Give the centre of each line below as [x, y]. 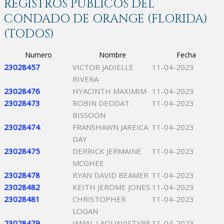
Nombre [112, 55]
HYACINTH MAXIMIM [109, 91]
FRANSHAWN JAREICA [110, 127]
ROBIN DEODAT [101, 103]
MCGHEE [88, 163]
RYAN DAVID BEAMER [110, 175]
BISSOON [89, 115]
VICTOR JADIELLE [103, 67]
